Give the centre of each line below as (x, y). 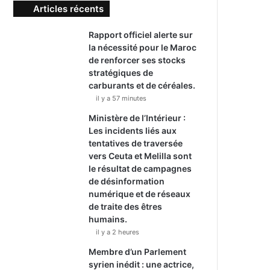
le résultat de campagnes (140, 168)
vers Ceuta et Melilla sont (140, 156)
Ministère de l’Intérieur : (137, 118)
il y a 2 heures (118, 232)
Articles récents (69, 9)
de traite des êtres (126, 206)
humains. (108, 219)
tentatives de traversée (136, 143)
